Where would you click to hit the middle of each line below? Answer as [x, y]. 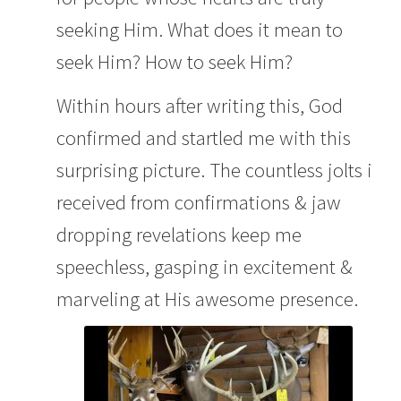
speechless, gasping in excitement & [204, 266]
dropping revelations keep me [179, 234]
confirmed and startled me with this [203, 137]
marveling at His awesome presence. [207, 299]
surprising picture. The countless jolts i [214, 170]
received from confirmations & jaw [198, 202]
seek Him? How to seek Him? [174, 62]
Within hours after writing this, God [199, 105]
